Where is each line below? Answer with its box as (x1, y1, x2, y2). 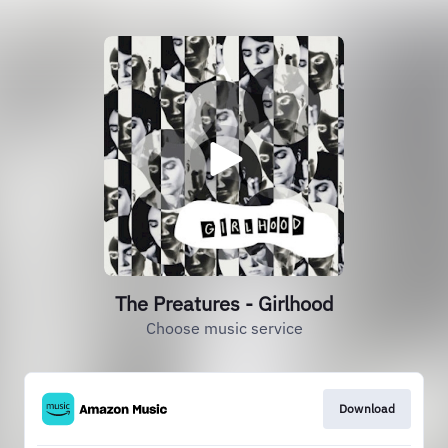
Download (338, 401, 395, 416)
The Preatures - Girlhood (114, 290, 334, 317)
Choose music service (145, 318, 303, 338)
